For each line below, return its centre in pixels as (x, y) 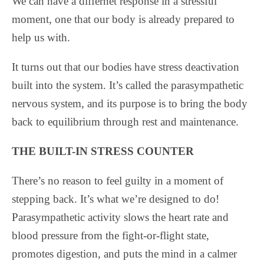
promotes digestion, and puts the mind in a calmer (124, 253)
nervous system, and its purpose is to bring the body (130, 103)
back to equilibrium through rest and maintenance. (125, 121)
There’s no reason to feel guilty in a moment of (118, 180)
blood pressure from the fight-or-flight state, (110, 235)
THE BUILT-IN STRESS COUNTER (103, 151)
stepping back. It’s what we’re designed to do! (115, 199)
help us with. (41, 37)
